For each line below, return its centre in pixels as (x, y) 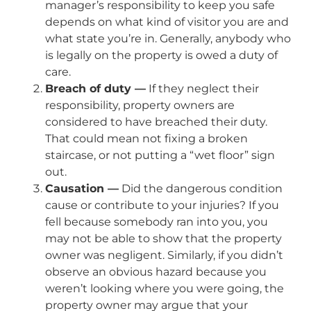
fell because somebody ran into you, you (157, 221)
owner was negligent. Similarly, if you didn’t (164, 255)
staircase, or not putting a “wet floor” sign (160, 155)
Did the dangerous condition (201, 188)
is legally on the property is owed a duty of (161, 55)
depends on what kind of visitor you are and (167, 22)
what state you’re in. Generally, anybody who (168, 38)
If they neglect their (202, 88)
